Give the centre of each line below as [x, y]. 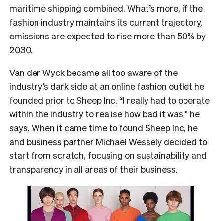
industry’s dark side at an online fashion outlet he [107, 86]
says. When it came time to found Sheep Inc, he [104, 127]
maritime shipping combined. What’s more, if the [106, 8]
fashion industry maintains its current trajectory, [106, 22]
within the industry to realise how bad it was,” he [105, 113]
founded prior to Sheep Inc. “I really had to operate [110, 100]
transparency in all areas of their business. [93, 169]
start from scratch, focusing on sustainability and [108, 155]
